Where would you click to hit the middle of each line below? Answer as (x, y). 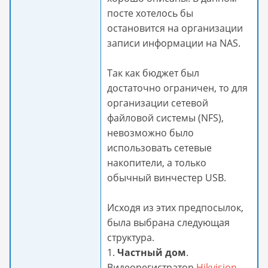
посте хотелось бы (150, 13)
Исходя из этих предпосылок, (175, 208)
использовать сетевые (159, 148)
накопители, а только (157, 163)
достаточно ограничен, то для (177, 88)
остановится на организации (175, 28)
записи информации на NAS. (174, 43)
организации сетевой (158, 103)
